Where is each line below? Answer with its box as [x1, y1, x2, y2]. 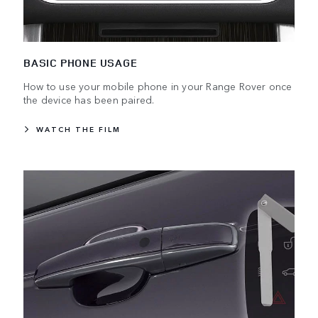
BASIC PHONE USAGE [23, 55, 138, 70]
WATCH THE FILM [36, 124, 121, 134]
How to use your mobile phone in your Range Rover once [23, 78, 292, 93]
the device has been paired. [23, 92, 155, 106]
